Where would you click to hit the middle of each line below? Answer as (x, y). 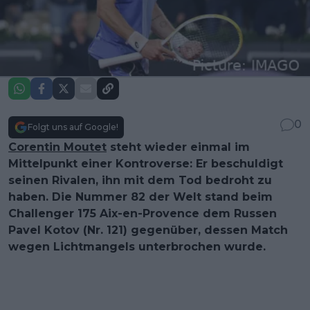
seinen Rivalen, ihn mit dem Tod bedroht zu (140, 180)
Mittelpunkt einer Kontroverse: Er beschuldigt (146, 163)
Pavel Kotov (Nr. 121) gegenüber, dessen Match (148, 230)
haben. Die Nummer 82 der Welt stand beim (140, 197)
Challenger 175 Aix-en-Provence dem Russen (143, 213)
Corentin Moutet (57, 147)
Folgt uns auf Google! (73, 127)
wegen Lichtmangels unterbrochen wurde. (137, 246)
